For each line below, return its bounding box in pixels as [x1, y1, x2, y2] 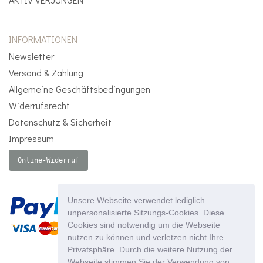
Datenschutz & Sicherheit [9, 116, 112, 129]
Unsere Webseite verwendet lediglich [67, 195, 205, 205]
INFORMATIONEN [9, 33, 77, 46]
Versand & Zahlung [9, 66, 83, 79]
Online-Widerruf [18, 156, 79, 165]
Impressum [9, 132, 54, 145]
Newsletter [9, 50, 54, 63]
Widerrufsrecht [9, 99, 70, 112]
